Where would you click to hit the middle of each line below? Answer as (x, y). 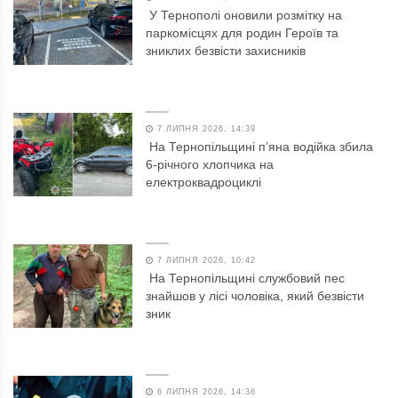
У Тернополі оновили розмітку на (246, 15)
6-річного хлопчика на (210, 164)
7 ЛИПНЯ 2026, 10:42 (205, 260)
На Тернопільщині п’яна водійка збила (262, 146)
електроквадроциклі (204, 182)
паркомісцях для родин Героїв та (243, 32)
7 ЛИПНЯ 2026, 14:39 (205, 128)
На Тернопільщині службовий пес (247, 278)
